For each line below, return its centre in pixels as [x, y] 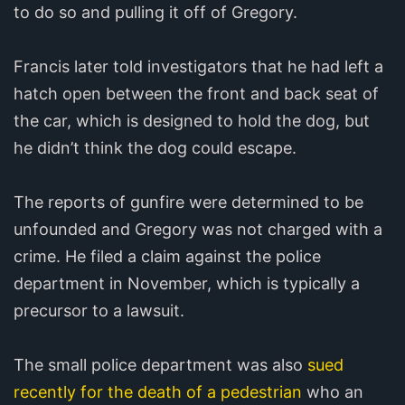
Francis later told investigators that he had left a [198, 67]
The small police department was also [158, 365]
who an [333, 392]
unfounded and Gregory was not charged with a [198, 230]
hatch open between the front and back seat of [196, 94]
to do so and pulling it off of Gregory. [155, 13]
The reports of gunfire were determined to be [188, 202]
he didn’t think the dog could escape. [155, 148]
